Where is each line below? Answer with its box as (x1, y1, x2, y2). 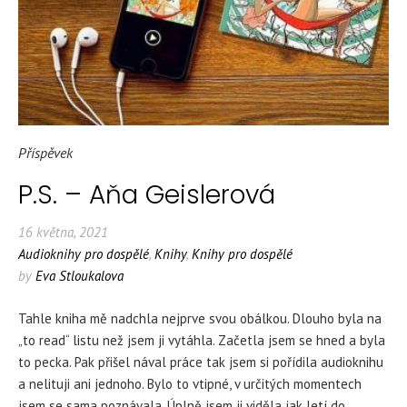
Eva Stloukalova (35, 267, 124, 284)
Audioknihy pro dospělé (18, 245, 149, 263)
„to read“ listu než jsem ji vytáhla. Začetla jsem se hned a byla (18, 332, 385, 349)
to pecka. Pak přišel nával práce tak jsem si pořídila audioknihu (18, 353, 383, 371)
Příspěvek (18, 144, 73, 162)
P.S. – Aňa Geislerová (18, 177, 275, 213)
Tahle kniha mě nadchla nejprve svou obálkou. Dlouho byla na (18, 310, 382, 327)
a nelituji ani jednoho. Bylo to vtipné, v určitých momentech (18, 375, 362, 392)
